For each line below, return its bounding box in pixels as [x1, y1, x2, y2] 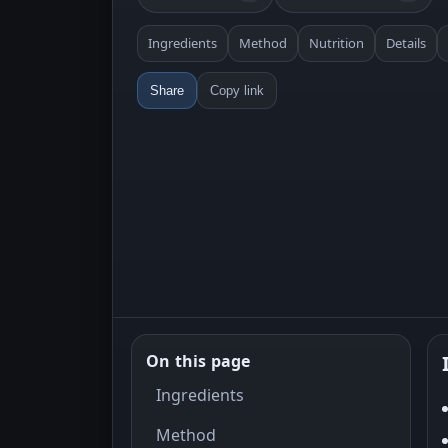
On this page [146, 349, 251, 372]
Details [386, 34, 426, 52]
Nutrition [309, 34, 364, 52]
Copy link [210, 83, 264, 98]
